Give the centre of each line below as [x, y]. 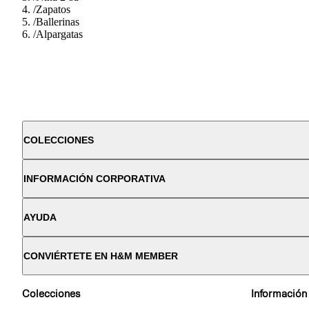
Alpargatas [59, 34]
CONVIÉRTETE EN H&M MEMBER [101, 256]
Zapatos [53, 9]
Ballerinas [58, 21]
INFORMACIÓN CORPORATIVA [94, 178]
